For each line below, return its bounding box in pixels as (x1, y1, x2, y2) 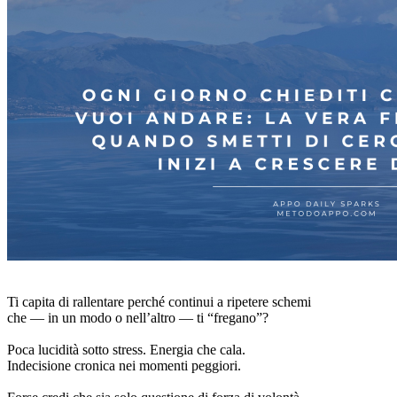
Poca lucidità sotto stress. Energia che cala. (7, 341, 249, 357)
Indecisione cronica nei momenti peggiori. (7, 357, 241, 373)
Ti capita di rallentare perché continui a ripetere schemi (7, 293, 315, 309)
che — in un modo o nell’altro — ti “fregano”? (7, 309, 269, 325)
